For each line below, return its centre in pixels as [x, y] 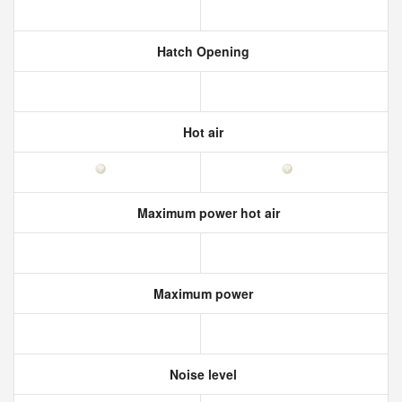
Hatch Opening [201, 51]
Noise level [201, 374]
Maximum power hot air [206, 213]
